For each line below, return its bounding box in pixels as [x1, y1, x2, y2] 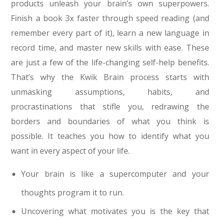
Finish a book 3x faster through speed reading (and [11, 13, 209, 24]
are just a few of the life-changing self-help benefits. [11, 57, 209, 68]
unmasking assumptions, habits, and [11, 86, 209, 98]
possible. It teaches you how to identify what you [11, 131, 209, 142]
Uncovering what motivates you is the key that [21, 206, 209, 217]
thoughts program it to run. [21, 187, 124, 198]
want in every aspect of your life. [11, 145, 130, 157]
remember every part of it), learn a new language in [11, 27, 209, 39]
